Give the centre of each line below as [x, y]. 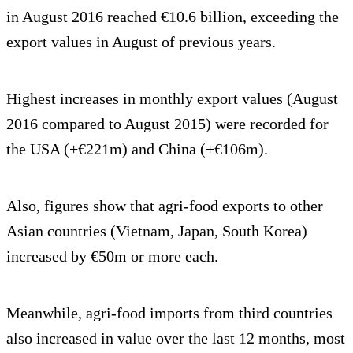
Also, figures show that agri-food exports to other [165, 205]
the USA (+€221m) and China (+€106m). [137, 149]
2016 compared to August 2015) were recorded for [167, 123]
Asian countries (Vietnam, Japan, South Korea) [157, 230]
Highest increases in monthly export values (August [172, 98]
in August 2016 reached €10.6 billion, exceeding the [173, 16]
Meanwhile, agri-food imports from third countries [169, 312]
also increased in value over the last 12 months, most [176, 338]
